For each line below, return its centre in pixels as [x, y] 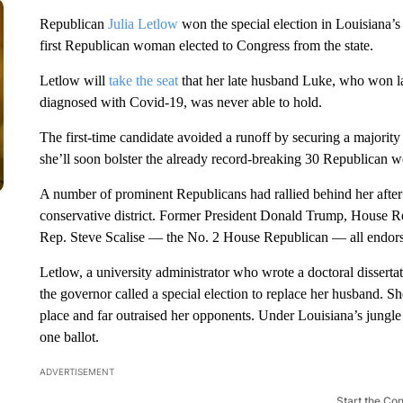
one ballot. [69, 337]
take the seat [143, 81]
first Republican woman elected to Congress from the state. [206, 45]
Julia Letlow [143, 24]
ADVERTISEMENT [76, 372]
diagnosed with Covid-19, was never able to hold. [180, 102]
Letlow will [74, 81]
